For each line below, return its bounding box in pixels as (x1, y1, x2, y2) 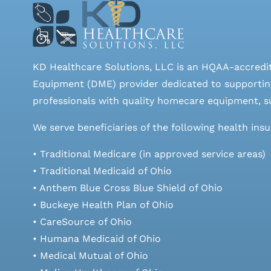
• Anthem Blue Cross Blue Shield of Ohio (32, 181, 223, 194)
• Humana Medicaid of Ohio (32, 232, 161, 244)
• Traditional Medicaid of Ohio (32, 165, 172, 177)
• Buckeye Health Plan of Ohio (32, 198, 174, 211)
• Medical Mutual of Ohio (32, 249, 148, 261)
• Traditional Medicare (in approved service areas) (32, 148, 266, 160)
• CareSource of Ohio (32, 215, 132, 227)
